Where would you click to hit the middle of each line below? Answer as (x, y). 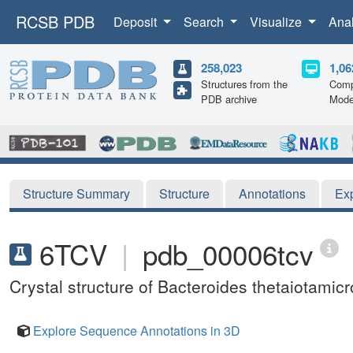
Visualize (278, 22)
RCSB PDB (55, 22)
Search (205, 22)
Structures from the (244, 84)
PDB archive (229, 99)
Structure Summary (76, 193)
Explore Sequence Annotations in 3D (137, 330)
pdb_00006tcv (228, 253)
